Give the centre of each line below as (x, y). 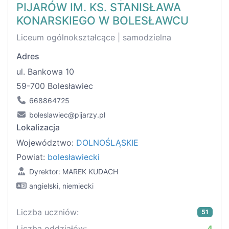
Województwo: (46, 143)
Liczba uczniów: (48, 212)
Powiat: (32, 157)
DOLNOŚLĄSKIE (107, 143)
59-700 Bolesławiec (55, 86)
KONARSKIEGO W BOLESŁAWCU (102, 21)
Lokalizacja (38, 128)
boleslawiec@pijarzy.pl (67, 115)
